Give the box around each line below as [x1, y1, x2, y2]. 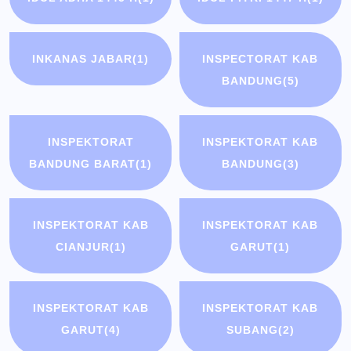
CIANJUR [55, 241, 110, 254]
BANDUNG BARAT [29, 157, 136, 171]
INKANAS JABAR [32, 52, 133, 66]
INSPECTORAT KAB [202, 52, 319, 66]
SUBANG [226, 324, 278, 337]
